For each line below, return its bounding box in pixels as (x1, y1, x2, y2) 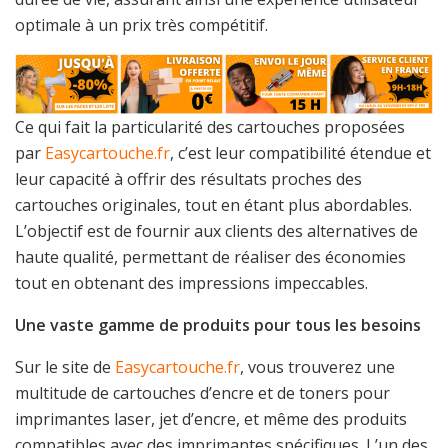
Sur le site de (15, 355, 115, 378)
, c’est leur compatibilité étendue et (170, 141, 431, 164)
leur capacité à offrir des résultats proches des (15, 167, 362, 190)
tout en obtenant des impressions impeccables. (15, 271, 368, 294)
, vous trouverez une (240, 355, 395, 378)
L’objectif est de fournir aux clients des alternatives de (15, 219, 418, 242)
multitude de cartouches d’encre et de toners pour (15, 381, 390, 404)
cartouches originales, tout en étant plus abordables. (15, 193, 412, 216)
